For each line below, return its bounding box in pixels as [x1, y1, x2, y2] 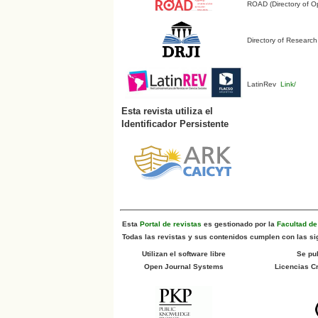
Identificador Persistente [121, 118, 229, 129]
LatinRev [246, 79, 278, 88]
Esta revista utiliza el [121, 105, 213, 116]
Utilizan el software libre [142, 249, 226, 258]
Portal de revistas [139, 219, 202, 228]
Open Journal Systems [144, 262, 224, 270]
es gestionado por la [201, 219, 277, 228]
